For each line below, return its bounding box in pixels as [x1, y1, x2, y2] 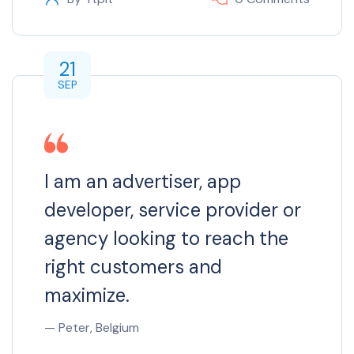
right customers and [44, 254, 222, 279]
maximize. [44, 282, 130, 307]
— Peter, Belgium [44, 318, 139, 336]
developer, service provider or [44, 197, 301, 222]
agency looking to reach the [44, 225, 288, 250]
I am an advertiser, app [44, 168, 241, 194]
